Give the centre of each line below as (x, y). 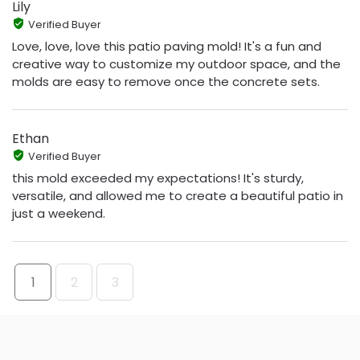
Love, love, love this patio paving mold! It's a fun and (167, 47)
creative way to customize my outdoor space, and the (176, 64)
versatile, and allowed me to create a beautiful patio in (178, 196)
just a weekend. (59, 214)
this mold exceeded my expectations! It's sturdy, (158, 178)
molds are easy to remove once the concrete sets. (166, 82)
